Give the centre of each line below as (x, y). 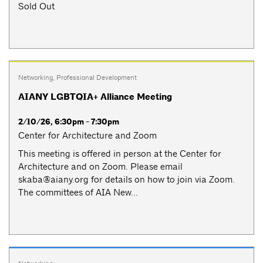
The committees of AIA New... (78, 192)
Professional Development (97, 77)
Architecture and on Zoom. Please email (100, 166)
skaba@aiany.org (53, 179)
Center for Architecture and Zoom (87, 136)
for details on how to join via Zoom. (162, 179)
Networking (36, 77)
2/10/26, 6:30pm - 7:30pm (69, 122)
